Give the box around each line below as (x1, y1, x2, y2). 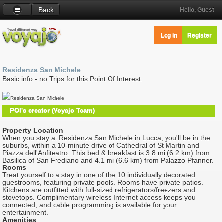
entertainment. (2, 209, 48, 217)
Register (187, 32, 212, 38)
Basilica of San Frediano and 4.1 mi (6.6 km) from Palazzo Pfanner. (2, 157, 214, 165)
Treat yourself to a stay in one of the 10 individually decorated (2, 171, 195, 179)
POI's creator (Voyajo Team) (10, 107, 95, 114)
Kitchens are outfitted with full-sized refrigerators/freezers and (2, 186, 195, 194)
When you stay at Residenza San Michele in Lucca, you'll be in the (2, 134, 210, 142)
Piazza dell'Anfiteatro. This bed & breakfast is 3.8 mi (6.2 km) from (2, 149, 210, 157)
